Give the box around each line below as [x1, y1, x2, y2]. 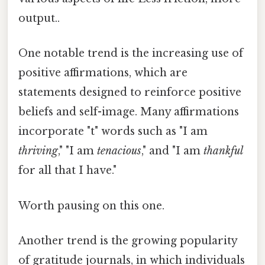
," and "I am [141, 144, 203, 158]
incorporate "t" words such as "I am [18, 125, 208, 138]
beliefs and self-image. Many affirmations [18, 105, 239, 119]
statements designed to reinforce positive [18, 86, 241, 99]
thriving [18, 144, 58, 158]
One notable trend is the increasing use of [18, 47, 243, 60]
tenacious [97, 144, 141, 158]
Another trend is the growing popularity [18, 234, 237, 247]
